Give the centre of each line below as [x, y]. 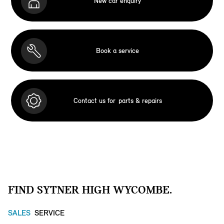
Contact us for [94, 100]
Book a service [117, 50]
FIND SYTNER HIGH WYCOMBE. [90, 190]
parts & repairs [140, 100]
